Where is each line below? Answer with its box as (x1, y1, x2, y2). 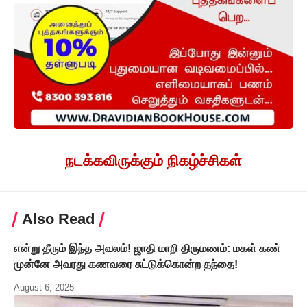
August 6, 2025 (14, 282, 74, 293)
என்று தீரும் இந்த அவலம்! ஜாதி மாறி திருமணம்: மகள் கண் (14, 243, 280, 255)
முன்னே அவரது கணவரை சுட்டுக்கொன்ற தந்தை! (14, 258, 238, 271)
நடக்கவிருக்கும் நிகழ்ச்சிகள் (65, 152, 242, 170)
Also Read (22, 210, 95, 228)
